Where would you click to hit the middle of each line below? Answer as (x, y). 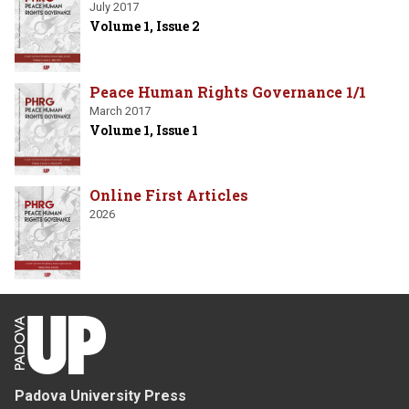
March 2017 (120, 110)
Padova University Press (100, 395)
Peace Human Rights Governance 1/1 (228, 91)
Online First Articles (169, 195)
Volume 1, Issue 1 (144, 130)
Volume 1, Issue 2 (145, 26)
